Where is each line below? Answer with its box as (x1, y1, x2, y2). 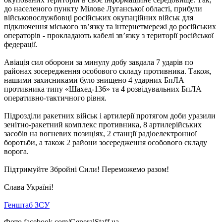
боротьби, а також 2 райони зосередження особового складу (4, 138, 207, 147)
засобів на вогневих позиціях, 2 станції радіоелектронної (4, 129, 197, 138)
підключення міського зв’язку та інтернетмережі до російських (4, 22, 216, 31)
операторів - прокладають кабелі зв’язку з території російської (4, 31, 214, 40)
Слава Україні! (4, 182, 54, 191)
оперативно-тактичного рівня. (4, 93, 107, 102)
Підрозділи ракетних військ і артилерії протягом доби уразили (4, 111, 216, 120)
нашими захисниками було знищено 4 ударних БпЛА (4, 75, 184, 84)
